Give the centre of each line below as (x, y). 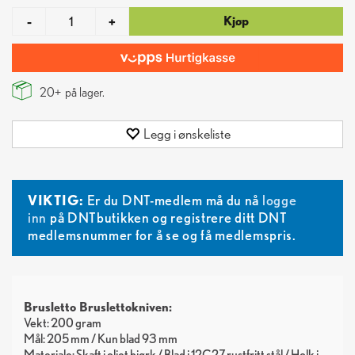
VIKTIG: (56, 200)
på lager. (83, 92)
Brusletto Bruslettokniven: (98, 307)
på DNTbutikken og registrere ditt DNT (167, 218)
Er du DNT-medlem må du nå (173, 200)
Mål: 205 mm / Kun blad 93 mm (101, 339)
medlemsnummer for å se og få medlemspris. (162, 235)
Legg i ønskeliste (187, 134)
